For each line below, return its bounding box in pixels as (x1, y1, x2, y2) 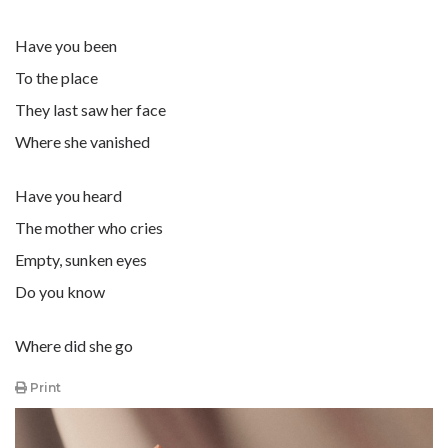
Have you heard (15, 186, 125, 205)
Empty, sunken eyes (15, 250, 147, 269)
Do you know (15, 282, 105, 301)
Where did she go (15, 336, 133, 355)
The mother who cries (15, 218, 163, 237)
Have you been (15, 36, 117, 55)
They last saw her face (15, 100, 166, 119)
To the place (15, 68, 98, 87)
